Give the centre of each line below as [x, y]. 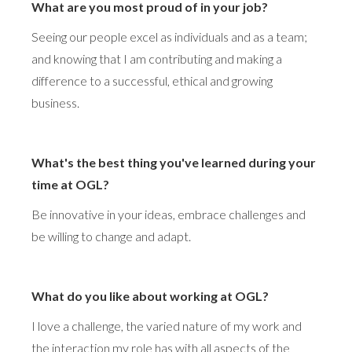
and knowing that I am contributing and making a [157, 58]
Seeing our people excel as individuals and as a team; [169, 36]
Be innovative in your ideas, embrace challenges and [169, 214]
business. [55, 102]
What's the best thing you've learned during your [174, 162]
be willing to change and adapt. [111, 236]
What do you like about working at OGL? [150, 295]
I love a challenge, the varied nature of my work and [167, 325]
